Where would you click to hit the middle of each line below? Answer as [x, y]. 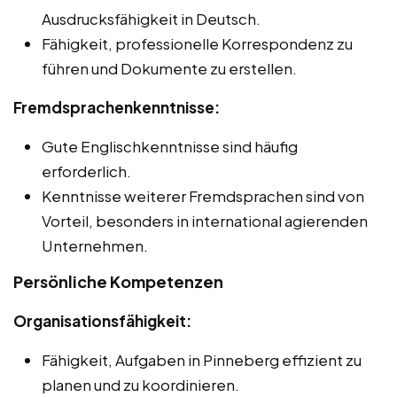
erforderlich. [86, 171]
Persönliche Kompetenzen [118, 281]
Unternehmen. [95, 245]
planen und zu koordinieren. [140, 385]
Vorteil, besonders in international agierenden [205, 221]
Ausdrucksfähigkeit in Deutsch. [151, 19]
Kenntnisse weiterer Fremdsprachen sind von [203, 196]
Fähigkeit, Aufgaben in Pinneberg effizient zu [202, 360]
